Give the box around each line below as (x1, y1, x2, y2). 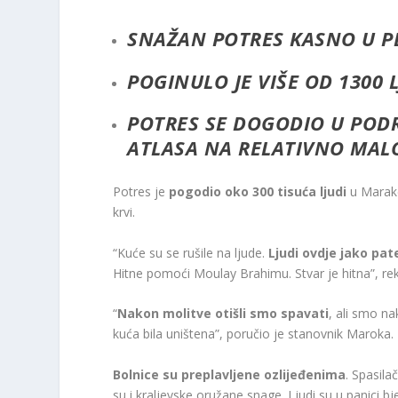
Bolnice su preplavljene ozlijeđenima (113, 365, 346, 383)
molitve (163, 305, 216, 322)
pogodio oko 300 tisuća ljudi (169, 183, 351, 201)
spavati (281, 305, 330, 322)
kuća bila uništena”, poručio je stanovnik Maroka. (113, 325, 394, 343)
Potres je (113, 183, 170, 201)
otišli (215, 305, 251, 322)
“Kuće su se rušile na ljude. (113, 243, 269, 261)
